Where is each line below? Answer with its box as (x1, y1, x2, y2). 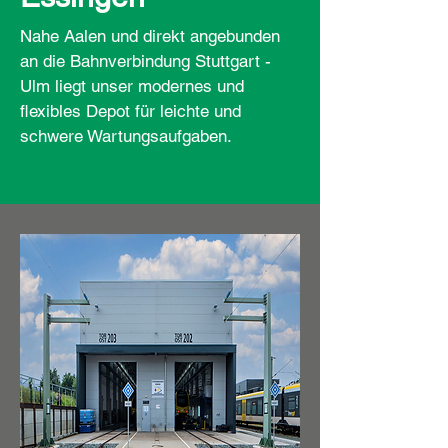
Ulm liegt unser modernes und (20, 76, 244, 96)
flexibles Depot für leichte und (20, 101, 241, 121)
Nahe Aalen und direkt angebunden (20, 26, 280, 46)
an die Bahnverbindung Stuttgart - (20, 51, 271, 71)
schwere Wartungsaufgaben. (20, 126, 237, 146)
